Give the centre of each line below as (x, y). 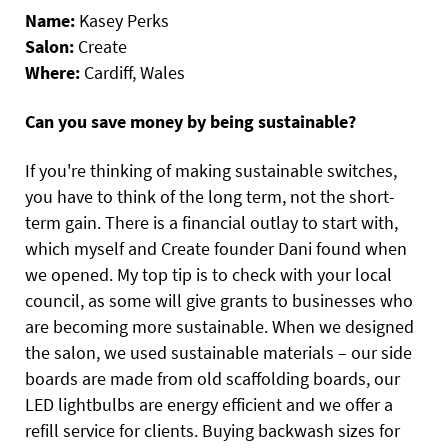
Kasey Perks (124, 20)
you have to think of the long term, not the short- (210, 196)
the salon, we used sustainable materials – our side (218, 352)
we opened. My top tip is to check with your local (208, 274)
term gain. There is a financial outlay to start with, (211, 222)
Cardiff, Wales (134, 72)
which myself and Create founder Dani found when (216, 248)
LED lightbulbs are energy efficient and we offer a (209, 404)
